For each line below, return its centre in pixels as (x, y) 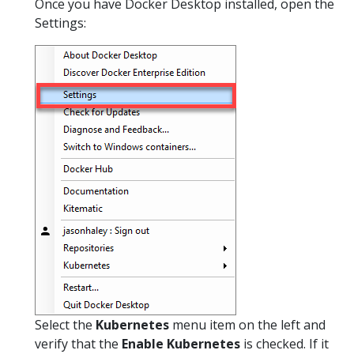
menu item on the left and (247, 325)
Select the (65, 325)
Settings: (60, 23)
